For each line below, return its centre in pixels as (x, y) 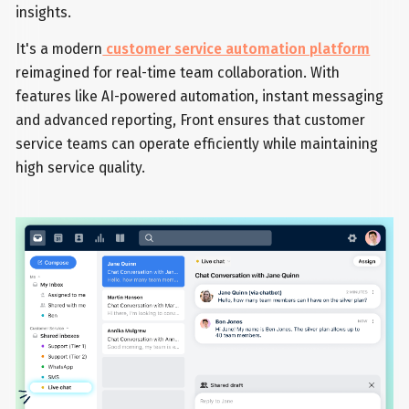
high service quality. (81, 167)
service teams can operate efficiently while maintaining (197, 143)
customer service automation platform (236, 48)
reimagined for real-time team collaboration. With (178, 72)
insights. (44, 13)
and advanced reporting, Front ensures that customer (191, 120)
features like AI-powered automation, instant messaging (200, 96)
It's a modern (59, 48)
